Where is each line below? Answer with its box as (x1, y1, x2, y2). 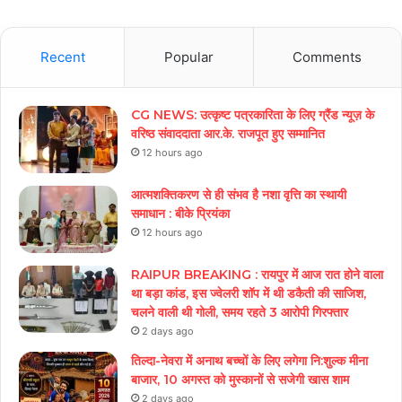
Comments (293, 48, 363, 66)
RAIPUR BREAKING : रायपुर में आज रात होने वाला (131, 266, 383, 283)
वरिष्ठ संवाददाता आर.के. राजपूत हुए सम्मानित (131, 125, 325, 142)
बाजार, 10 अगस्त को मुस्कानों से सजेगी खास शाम (131, 371, 349, 388)
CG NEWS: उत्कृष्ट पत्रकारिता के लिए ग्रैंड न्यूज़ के (131, 106, 374, 123)
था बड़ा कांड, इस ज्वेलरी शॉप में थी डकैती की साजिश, (131, 284, 366, 301)
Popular (163, 48, 214, 66)
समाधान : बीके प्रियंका (131, 205, 230, 222)
